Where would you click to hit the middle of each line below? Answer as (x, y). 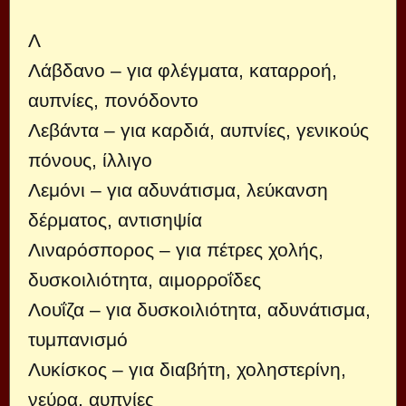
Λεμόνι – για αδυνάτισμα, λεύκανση (178, 190)
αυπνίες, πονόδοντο (113, 100)
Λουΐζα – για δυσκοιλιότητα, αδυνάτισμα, (199, 309)
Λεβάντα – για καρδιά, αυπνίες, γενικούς (198, 130)
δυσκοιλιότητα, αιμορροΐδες (145, 280)
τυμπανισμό (78, 339)
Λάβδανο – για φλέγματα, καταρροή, (183, 70)
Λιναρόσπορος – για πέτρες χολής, (176, 250)
